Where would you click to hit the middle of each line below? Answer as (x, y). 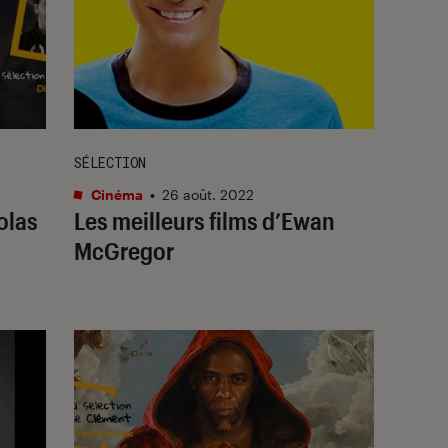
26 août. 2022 (208, 194)
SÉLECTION (110, 162)
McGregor (124, 250)
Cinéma (115, 194)
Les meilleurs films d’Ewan (204, 220)
